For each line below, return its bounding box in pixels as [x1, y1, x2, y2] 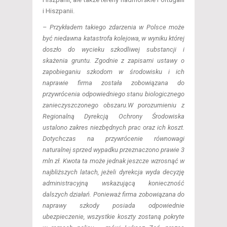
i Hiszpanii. [43, 7, 74, 15]
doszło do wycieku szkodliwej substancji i [43, 46, 184, 54]
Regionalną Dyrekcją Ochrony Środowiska [43, 112, 184, 121]
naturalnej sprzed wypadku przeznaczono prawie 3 [43, 146, 184, 154]
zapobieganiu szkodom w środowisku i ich [43, 68, 184, 76]
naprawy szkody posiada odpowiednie [43, 202, 184, 210]
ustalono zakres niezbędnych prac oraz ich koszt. [43, 124, 184, 132]
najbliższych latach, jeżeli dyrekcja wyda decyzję [43, 168, 184, 176]
